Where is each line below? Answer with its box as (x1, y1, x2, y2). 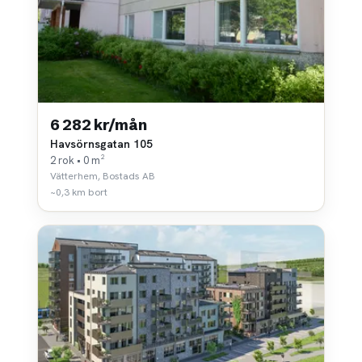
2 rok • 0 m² (50, 153, 105, 167)
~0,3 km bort (50, 185, 107, 199)
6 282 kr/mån (50, 115, 147, 134)
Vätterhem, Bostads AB (50, 169, 155, 183)
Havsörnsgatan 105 (50, 136, 153, 151)
